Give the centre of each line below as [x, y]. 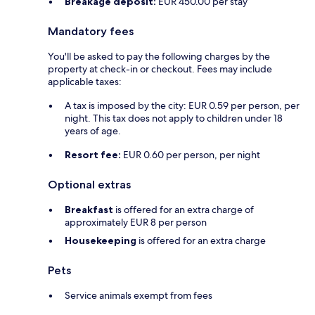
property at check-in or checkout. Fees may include [160, 69]
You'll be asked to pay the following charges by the [159, 57]
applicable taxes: [85, 82]
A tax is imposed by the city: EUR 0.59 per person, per [182, 106]
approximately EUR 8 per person [136, 223]
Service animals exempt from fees [139, 296]
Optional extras [89, 185]
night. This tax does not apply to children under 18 [174, 118]
